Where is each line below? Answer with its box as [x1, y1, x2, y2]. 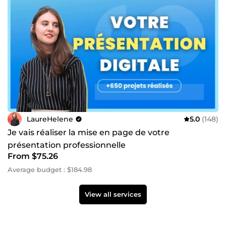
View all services [85, 190, 141, 199]
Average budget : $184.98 [8, 165, 92, 174]
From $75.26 [8, 151, 58, 161]
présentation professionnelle [8, 140, 126, 150]
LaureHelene [27, 114, 73, 124]
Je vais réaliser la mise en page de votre [8, 128, 169, 138]
